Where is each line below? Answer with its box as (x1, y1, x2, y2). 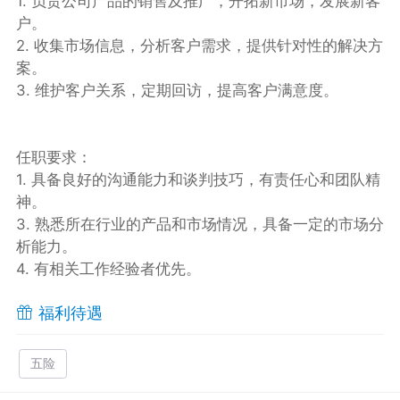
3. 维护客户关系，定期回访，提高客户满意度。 (15, 80, 338, 99)
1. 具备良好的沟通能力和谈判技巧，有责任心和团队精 (15, 170, 380, 188)
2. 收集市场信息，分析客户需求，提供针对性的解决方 (15, 36, 383, 54)
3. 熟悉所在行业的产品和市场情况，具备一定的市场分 (15, 214, 384, 233)
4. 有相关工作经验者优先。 (15, 259, 201, 278)
